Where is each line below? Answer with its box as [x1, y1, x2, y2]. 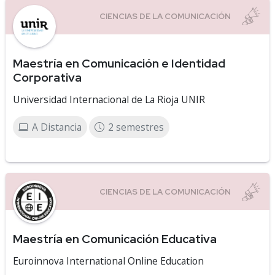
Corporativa [13, 69, 82, 85]
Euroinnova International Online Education [13, 254, 204, 268]
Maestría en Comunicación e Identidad [13, 55, 225, 71]
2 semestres [108, 120, 164, 134]
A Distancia [32, 120, 82, 134]
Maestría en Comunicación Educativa [13, 231, 217, 247]
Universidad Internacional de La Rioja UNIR [13, 93, 205, 106]
